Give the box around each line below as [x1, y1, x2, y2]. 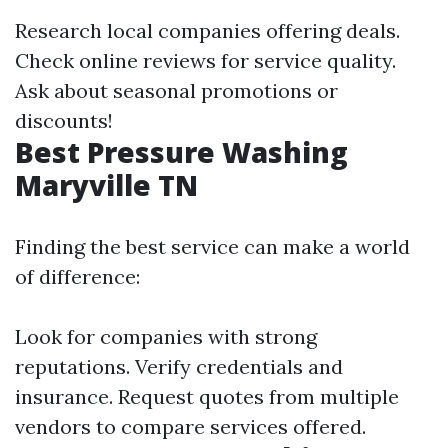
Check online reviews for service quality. [15, 48, 396, 73]
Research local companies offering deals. [15, 18, 400, 43]
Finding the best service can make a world [15, 234, 410, 259]
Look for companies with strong [15, 324, 317, 349]
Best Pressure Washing [15, 133, 348, 171]
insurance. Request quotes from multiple [15, 384, 399, 409]
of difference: [15, 264, 140, 289]
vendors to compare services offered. [15, 414, 366, 439]
